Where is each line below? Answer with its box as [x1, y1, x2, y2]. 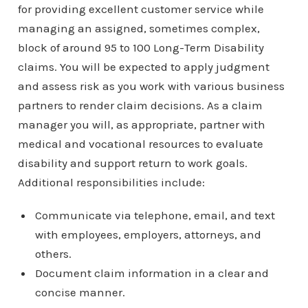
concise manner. [34, 285, 125, 299]
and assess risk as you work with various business [17, 78, 285, 93]
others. [34, 246, 71, 261]
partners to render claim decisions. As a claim [17, 98, 263, 112]
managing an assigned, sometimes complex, [17, 21, 260, 35]
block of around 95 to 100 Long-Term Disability [17, 40, 264, 54]
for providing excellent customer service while [17, 1, 264, 16]
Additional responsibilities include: [17, 175, 205, 189]
